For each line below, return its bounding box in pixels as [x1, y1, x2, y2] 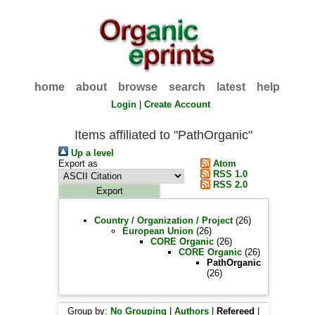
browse [118, 81, 158, 93]
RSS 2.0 [210, 179, 247, 190]
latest [217, 81, 246, 93]
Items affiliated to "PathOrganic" [75, 128, 253, 142]
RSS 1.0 [210, 169, 247, 179]
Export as [58, 158, 98, 169]
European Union [122, 226, 194, 236]
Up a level [68, 148, 115, 158]
